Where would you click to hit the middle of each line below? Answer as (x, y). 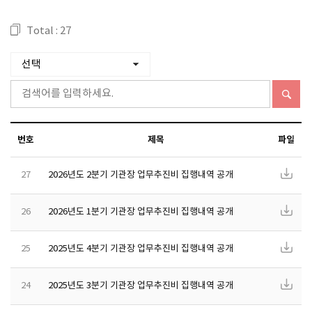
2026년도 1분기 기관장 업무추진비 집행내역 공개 (141, 212)
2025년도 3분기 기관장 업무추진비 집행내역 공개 (141, 286)
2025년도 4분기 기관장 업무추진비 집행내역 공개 (141, 249)
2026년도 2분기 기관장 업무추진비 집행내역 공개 (141, 175)
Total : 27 (49, 31)
